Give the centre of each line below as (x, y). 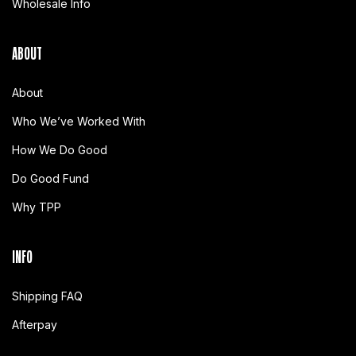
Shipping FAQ (47, 296)
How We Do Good (60, 149)
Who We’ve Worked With (79, 121)
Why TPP (37, 207)
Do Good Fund (50, 178)
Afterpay (35, 324)
